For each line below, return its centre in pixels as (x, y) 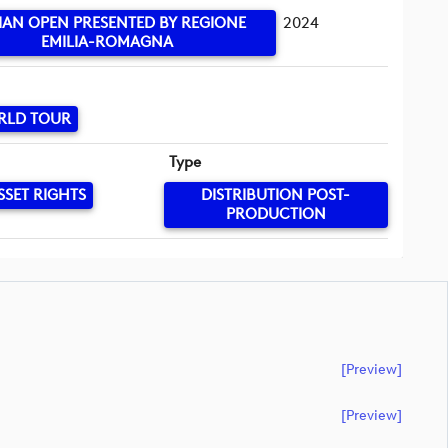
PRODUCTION (275, 214)
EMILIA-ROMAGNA (107, 42)
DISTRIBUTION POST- (276, 195)
